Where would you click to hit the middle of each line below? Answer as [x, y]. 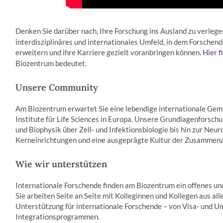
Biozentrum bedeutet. [51, 63]
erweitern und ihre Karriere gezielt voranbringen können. [109, 52]
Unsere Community [57, 87]
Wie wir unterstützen [61, 164]
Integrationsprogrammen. [58, 217]
